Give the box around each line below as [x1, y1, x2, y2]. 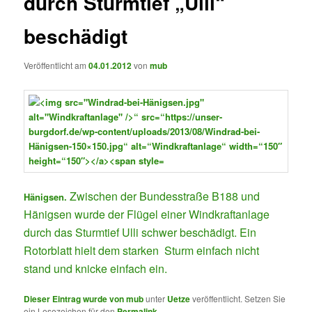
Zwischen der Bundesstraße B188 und [67, 188, 260, 205]
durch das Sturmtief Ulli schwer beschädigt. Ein [24, 224, 257, 241]
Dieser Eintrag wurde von [24, 292, 127, 306]
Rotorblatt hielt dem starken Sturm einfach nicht [24, 242, 260, 259]
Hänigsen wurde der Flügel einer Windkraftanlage [24, 206, 270, 223]
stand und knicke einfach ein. [24, 260, 168, 277]
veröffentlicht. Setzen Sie [190, 292, 286, 305]
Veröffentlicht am [24, 58, 89, 71]
